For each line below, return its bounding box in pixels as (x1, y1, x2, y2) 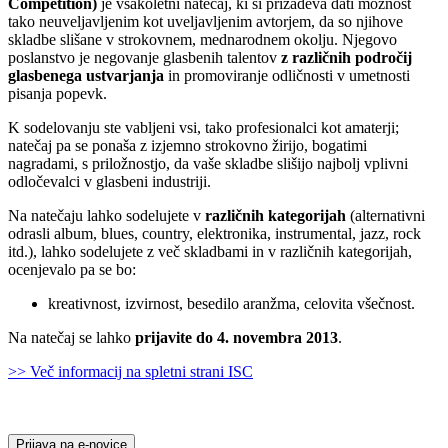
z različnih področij (281, 49, 412, 67)
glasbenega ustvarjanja (8, 67, 168, 85)
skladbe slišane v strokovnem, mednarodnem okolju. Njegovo (8, 31, 397, 49)
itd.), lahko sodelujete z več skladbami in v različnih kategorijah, (8, 243, 412, 261)
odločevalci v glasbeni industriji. (8, 173, 211, 191)
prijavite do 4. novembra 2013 (135, 329, 338, 347)
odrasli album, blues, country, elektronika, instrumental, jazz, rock (8, 225, 421, 243)
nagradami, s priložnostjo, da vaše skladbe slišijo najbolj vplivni (8, 155, 408, 173)
